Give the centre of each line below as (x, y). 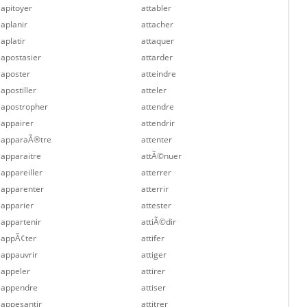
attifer (153, 238)
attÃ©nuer (162, 156)
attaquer (158, 41)
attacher (158, 24)
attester (157, 205)
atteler (154, 90)
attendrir (158, 123)
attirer (153, 271)
